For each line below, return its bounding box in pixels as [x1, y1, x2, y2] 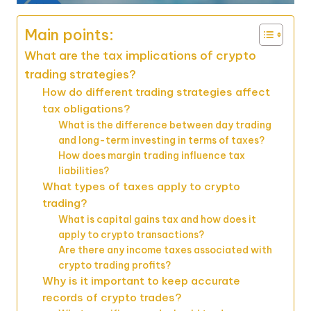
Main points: [24, 24, 114, 44]
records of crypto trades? [42, 290, 182, 304]
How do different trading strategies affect [42, 85, 270, 99]
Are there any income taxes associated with [58, 243, 272, 256]
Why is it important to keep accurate [42, 274, 240, 287]
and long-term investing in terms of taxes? [58, 133, 264, 146]
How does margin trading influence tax [58, 149, 245, 162]
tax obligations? [42, 101, 131, 115]
